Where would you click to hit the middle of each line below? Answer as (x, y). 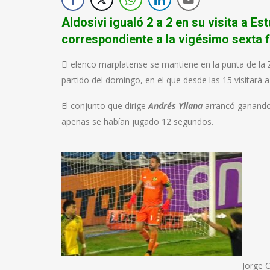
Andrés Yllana (175, 105)
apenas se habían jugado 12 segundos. (137, 121)
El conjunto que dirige (105, 105)
